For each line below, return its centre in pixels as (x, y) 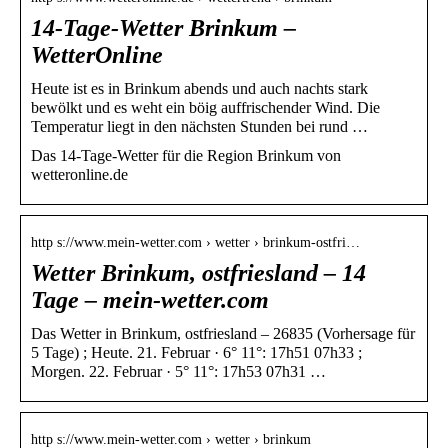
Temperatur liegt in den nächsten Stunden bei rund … (199, 126)
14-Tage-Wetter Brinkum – (163, 27)
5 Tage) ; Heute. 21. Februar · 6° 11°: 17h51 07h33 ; (196, 352)
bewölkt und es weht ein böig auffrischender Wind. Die (205, 107)
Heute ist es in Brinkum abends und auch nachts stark (199, 88)
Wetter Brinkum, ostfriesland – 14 (198, 272)
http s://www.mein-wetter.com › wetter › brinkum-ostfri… (195, 242)
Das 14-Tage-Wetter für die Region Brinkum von (186, 155)
